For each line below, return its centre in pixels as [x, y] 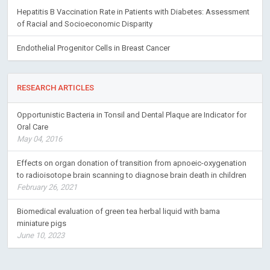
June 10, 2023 [41, 235]
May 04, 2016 [39, 139]
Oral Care [33, 127]
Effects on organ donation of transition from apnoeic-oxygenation [132, 163]
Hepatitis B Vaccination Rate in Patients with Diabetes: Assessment [133, 11]
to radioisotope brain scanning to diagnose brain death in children [132, 175]
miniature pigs [42, 223]
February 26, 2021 [47, 187]
